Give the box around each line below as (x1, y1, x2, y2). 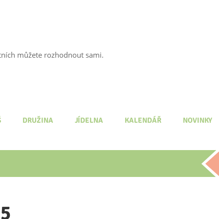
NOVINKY (182, 116, 213, 125)
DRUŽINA (22, 116, 53, 125)
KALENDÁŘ (125, 116, 161, 125)
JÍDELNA (74, 116, 104, 125)
